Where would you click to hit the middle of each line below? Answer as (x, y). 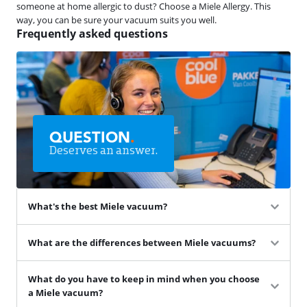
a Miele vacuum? (65, 292)
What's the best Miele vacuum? (98, 206)
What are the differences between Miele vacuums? (142, 242)
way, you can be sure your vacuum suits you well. (116, 20)
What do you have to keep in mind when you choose (144, 279)
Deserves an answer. (103, 149)
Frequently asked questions (92, 33)
